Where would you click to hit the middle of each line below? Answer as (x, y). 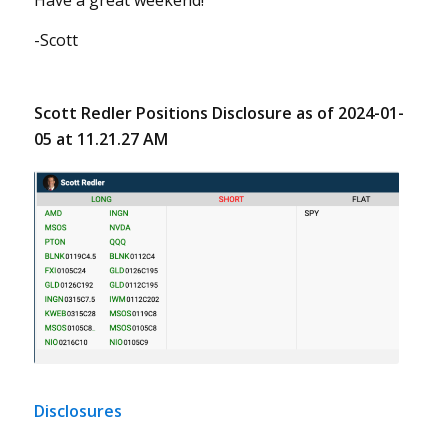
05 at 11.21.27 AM (100, 139)
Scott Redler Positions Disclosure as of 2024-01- (218, 113)
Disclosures (77, 411)
